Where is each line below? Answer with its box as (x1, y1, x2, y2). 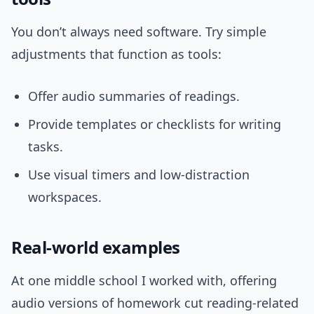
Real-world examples (11, 235, 180, 259)
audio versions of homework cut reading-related (11, 294, 299, 312)
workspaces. (28, 189, 102, 206)
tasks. (28, 138, 63, 156)
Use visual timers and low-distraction (28, 166, 250, 184)
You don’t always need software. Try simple (11, 23, 266, 41)
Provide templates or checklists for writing (28, 116, 281, 133)
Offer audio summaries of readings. (28, 88, 240, 105)
